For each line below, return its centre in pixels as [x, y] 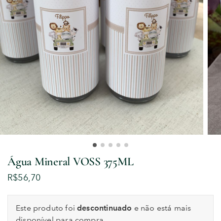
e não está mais [162, 208]
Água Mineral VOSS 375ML [71, 162]
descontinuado [105, 208]
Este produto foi [47, 208]
